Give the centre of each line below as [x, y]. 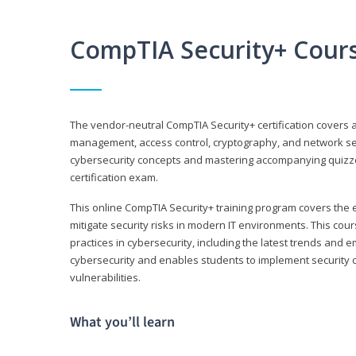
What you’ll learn [122, 323]
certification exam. [114, 178]
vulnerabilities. [105, 278]
